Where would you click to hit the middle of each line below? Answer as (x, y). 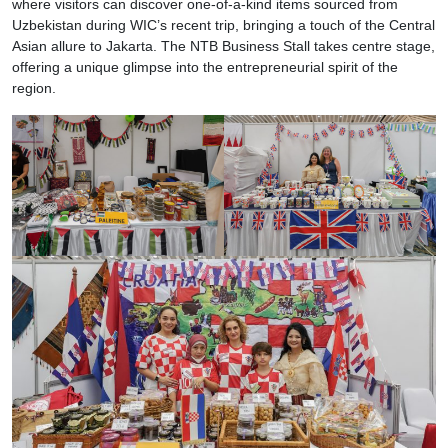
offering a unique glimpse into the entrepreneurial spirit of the (205, 67)
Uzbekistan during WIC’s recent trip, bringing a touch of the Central (223, 25)
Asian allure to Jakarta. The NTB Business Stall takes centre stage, (223, 46)
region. (34, 88)
